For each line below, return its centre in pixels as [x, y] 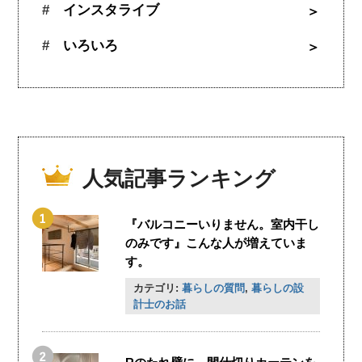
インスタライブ [111, 11]
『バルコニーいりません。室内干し [223, 224]
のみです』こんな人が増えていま [217, 242]
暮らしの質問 [213, 288]
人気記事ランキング [179, 178]
